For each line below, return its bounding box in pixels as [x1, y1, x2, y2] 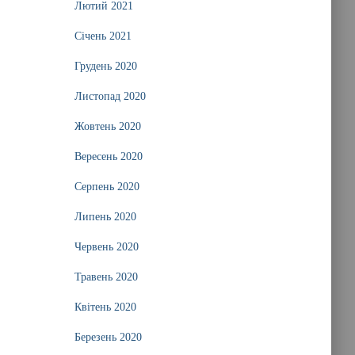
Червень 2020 [74, 241, 139, 253]
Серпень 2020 [74, 181, 139, 193]
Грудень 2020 [74, 60, 137, 72]
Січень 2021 [74, 30, 132, 42]
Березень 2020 [74, 331, 142, 343]
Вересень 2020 [74, 151, 143, 162]
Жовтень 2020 [74, 120, 141, 132]
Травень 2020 [74, 271, 138, 283]
